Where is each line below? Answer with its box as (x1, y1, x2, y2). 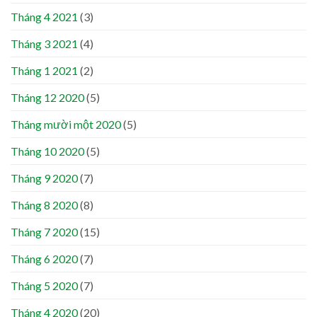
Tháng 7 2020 (11, 224, 78, 238)
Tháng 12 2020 (11, 90, 84, 104)
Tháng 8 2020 (11, 197, 78, 212)
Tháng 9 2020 (11, 171, 78, 185)
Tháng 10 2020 (11, 144, 84, 158)
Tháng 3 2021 (11, 36, 78, 50)
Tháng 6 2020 (11, 251, 78, 265)
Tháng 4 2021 (11, 9, 78, 23)
